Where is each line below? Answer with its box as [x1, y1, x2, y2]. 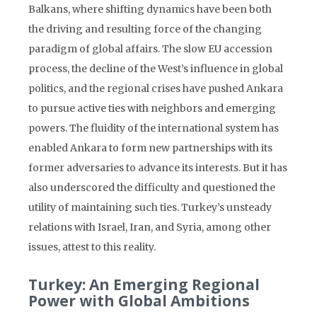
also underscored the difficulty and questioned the [28, 181, 275, 194]
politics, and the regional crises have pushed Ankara [28, 82, 283, 95]
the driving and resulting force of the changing [28, 23, 262, 35]
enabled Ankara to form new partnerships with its [28, 142, 272, 154]
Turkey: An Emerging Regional [28, 275, 260, 294]
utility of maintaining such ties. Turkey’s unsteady [28, 201, 272, 214]
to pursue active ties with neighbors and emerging [28, 102, 276, 115]
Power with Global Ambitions [28, 291, 250, 311]
